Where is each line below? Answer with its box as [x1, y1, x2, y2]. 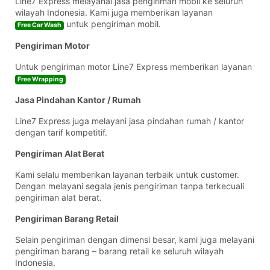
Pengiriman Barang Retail [15, 213, 119, 224]
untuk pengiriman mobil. [64, 19, 162, 30]
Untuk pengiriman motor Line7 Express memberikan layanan [15, 61, 254, 72]
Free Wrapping [17, 75, 64, 83]
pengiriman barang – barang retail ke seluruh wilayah [15, 245, 224, 256]
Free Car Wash [17, 21, 62, 30]
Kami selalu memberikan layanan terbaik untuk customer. [15, 169, 239, 180]
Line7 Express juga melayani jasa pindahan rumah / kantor [15, 115, 244, 126]
